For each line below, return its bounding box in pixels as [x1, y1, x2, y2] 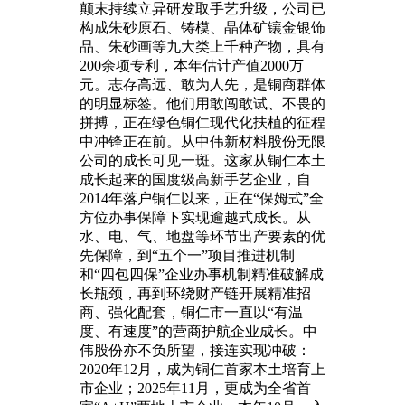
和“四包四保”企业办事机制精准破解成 [80, 266, 324, 282]
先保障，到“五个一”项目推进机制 [80, 247, 295, 263]
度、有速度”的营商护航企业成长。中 [80, 323, 317, 339]
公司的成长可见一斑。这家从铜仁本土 [80, 152, 325, 168]
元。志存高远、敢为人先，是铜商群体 [80, 76, 325, 92]
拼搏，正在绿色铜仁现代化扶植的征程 [80, 114, 325, 130]
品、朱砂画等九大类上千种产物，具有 [80, 38, 325, 54]
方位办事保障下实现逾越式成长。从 [80, 209, 311, 225]
